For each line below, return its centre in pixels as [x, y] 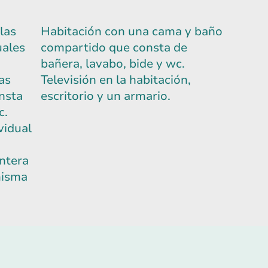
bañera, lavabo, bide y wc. [114, 64]
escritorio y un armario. [106, 96]
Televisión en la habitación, [116, 80]
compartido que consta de [114, 48]
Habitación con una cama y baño [132, 32]
